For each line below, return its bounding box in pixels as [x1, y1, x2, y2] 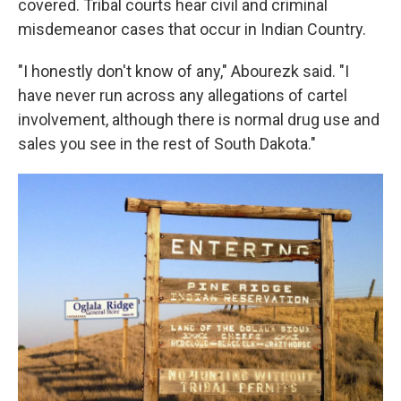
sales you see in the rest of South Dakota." [18, 134, 316, 153]
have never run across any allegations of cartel [18, 86, 347, 105]
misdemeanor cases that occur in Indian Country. [18, 20, 366, 38]
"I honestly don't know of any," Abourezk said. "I [18, 62, 349, 81]
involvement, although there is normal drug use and [18, 110, 380, 129]
